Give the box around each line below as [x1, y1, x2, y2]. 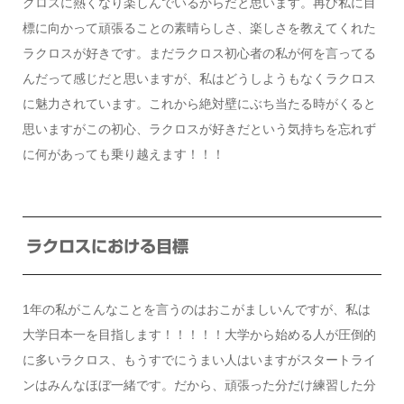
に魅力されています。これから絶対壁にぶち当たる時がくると [22, 96, 376, 112]
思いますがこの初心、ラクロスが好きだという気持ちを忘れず [22, 122, 376, 137]
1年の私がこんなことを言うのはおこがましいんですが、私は [22, 302, 371, 317]
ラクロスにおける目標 [25, 237, 188, 254]
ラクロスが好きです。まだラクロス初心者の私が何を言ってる [22, 46, 376, 61]
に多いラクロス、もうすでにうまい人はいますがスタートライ [22, 353, 376, 368]
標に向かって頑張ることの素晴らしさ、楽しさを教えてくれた [22, 21, 376, 36]
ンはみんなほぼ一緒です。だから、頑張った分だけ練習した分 [22, 378, 376, 393]
